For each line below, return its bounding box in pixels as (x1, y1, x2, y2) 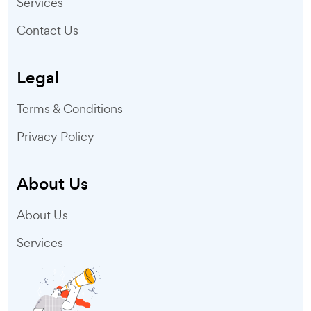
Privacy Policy (17, 128, 94, 144)
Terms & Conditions (17, 100, 123, 117)
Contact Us (17, 22, 78, 38)
